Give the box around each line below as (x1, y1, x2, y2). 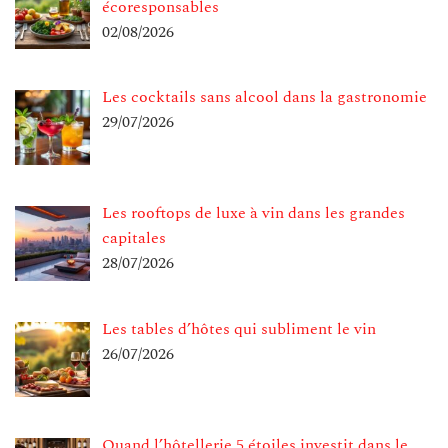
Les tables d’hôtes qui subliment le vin (102, 316, 376, 341)
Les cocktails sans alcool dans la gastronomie (102, 85, 427, 110)
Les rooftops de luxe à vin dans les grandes (102, 201, 405, 226)
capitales (102, 226, 166, 251)
